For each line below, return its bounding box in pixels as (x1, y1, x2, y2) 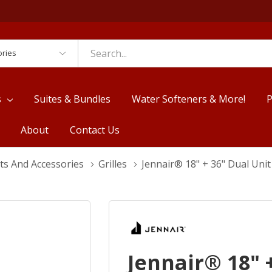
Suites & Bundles (34, 92, 111, 106)
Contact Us (69, 123, 120, 137)
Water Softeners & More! (132, 92, 246, 106)
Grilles (98, 157, 127, 171)
